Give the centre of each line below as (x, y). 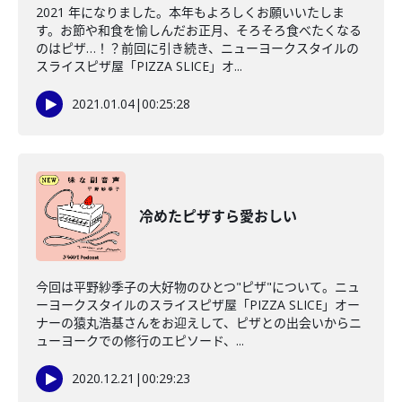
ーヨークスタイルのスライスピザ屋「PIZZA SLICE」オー (198, 305)
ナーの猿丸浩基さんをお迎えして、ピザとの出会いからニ (199, 323)
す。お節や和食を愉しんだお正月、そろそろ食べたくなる (199, 30)
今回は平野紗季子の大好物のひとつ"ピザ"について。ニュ (198, 287)
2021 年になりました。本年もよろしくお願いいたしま (190, 12)
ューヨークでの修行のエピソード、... (140, 341)
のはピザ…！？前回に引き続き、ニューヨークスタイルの (197, 48)
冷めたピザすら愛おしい (218, 216)
